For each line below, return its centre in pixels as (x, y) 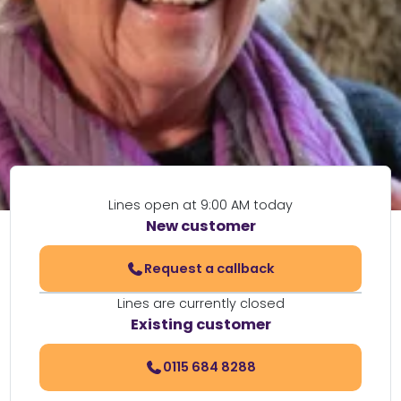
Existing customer (200, 325)
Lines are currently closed (200, 304)
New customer (200, 226)
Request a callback (209, 268)
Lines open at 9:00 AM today (200, 205)
